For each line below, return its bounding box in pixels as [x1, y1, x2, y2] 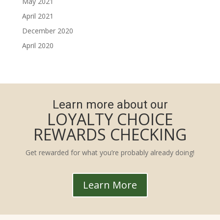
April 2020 [22, 41, 54, 50]
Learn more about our [52, 98, 168, 111]
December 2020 [22, 26, 73, 35]
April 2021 [22, 11, 54, 21]
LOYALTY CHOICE [47, 109, 173, 130]
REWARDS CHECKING [33, 124, 187, 145]
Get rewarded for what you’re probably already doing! [26, 148, 194, 157]
